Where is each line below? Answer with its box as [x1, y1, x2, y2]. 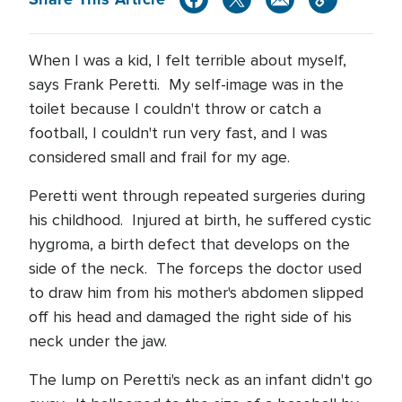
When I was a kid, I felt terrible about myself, [29, 50, 346, 70]
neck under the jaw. [29, 331, 167, 351]
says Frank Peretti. [29, 74, 160, 94]
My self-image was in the [169, 74, 344, 94]
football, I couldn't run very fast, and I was [29, 123, 328, 143]
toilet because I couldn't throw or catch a [29, 99, 321, 118]
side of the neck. [29, 258, 147, 278]
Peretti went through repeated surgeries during [29, 186, 365, 205]
